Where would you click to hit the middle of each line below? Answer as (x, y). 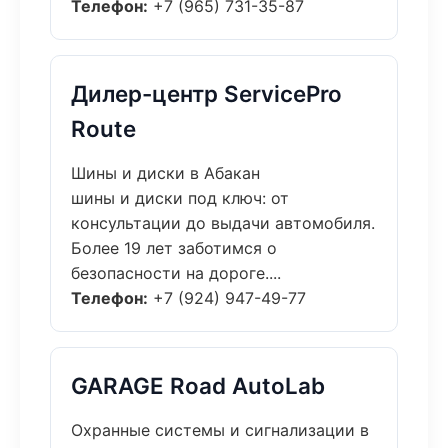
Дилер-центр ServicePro (206, 93)
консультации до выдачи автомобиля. (223, 223)
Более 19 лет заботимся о (174, 248)
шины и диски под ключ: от (180, 198)
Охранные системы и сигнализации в (220, 430)
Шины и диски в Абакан (165, 173)
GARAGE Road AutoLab (198, 385)
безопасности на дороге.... (176, 273)
